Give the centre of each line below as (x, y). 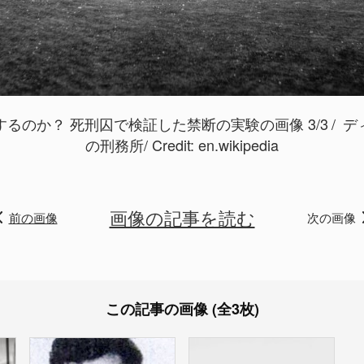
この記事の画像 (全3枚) (182, 309)
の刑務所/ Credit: (142, 145)
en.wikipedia (238, 145)
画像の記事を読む (182, 217)
